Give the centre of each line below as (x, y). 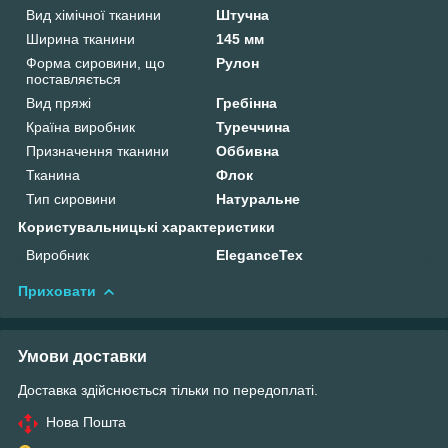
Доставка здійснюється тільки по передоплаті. (168, 389)
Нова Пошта (86, 421)
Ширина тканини (80, 38)
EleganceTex (260, 254)
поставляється (73, 78)
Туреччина (253, 126)
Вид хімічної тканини (93, 14)
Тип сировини (71, 198)
